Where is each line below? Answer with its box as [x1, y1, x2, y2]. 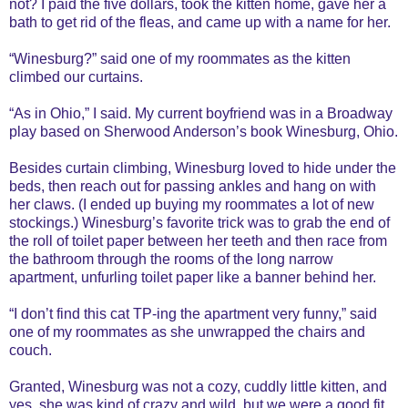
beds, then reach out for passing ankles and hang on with [9, 178, 376, 194]
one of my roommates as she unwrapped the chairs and [9, 323, 365, 340]
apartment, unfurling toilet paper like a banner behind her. [9, 269, 376, 285]
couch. [9, 342, 52, 358]
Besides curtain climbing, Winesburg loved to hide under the [9, 159, 396, 176]
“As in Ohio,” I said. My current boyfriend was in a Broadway [9, 105, 393, 121]
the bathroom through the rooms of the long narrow [9, 250, 333, 267]
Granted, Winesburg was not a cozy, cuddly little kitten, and [9, 378, 387, 394]
